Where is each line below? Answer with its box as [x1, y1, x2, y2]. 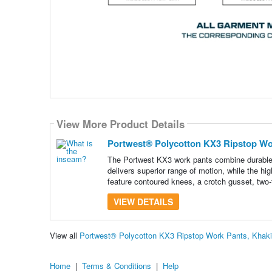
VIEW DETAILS [113, 195, 173, 208]
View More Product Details [56, 116, 185, 131]
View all [49, 229, 80, 241]
